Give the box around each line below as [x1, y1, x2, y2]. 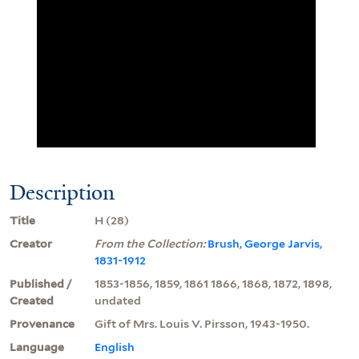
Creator [10, 236, 52, 250]
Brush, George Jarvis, [208, 236, 322, 250]
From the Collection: [95, 236, 208, 250]
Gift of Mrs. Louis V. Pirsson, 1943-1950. [95, 317, 309, 330]
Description [10, 178, 115, 206]
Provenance [10, 317, 75, 330]
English [95, 340, 135, 353]
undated [95, 293, 141, 307]
